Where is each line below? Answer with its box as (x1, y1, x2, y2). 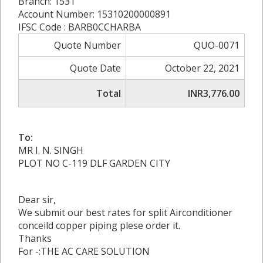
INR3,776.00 (188, 87, 240, 100)
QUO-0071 (194, 39, 240, 52)
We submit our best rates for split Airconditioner (18, 206, 232, 219)
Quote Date (70, 62, 121, 75)
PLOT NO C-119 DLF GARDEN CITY (18, 157, 170, 170)
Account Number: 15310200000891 (18, 8, 171, 21)
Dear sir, (18, 193, 56, 206)
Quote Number (54, 39, 121, 52)
